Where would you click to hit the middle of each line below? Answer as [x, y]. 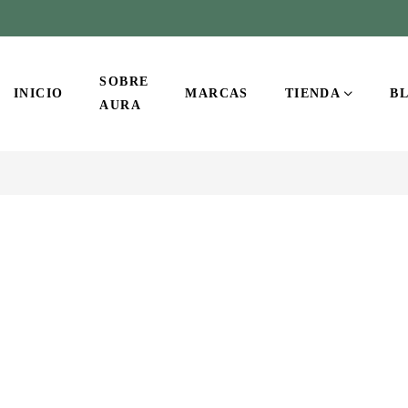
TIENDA [313, 93]
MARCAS [217, 93]
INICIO [39, 93]
